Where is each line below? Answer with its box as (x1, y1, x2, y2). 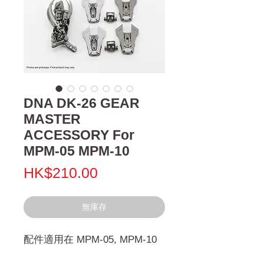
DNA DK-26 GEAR (24, 95, 140, 111)
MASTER (24, 111, 81, 127)
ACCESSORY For (24, 127, 134, 143)
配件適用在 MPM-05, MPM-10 (24, 233, 157, 245)
